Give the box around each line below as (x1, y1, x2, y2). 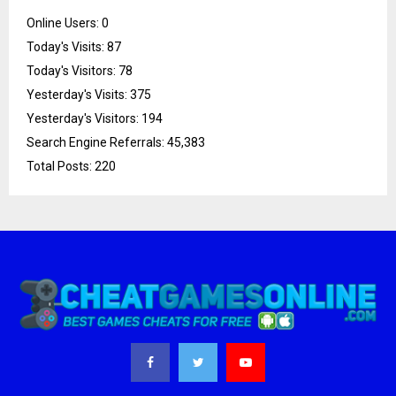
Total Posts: (27, 158, 95, 173)
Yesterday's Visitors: (27, 110, 141, 126)
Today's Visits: (27, 39, 107, 54)
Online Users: (27, 15, 102, 30)
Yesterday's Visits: (27, 87, 130, 102)
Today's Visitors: (27, 63, 118, 78)
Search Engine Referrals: (27, 134, 167, 149)
